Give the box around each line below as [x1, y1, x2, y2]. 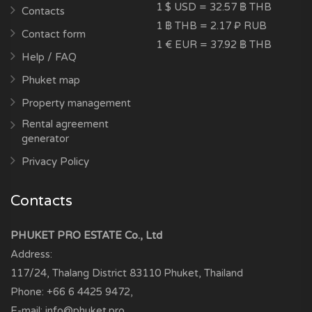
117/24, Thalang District [10, 266, 127, 279]
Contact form [22, 27, 86, 40]
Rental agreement [22, 117, 109, 130]
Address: [10, 247, 52, 260]
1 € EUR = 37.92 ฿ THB [156, 38, 272, 51]
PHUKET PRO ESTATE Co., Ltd [10, 228, 162, 242]
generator [22, 132, 69, 145]
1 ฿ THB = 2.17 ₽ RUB [156, 19, 267, 32]
